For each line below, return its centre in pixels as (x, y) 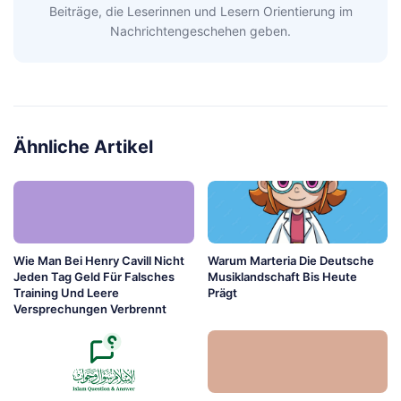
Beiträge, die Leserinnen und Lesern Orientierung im (200, 12)
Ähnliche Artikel (83, 147)
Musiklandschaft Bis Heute (282, 277)
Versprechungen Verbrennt (90, 309)
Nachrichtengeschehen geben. (200, 31)
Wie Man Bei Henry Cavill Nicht (99, 261)
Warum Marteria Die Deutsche (290, 261)
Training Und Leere (66, 293)
